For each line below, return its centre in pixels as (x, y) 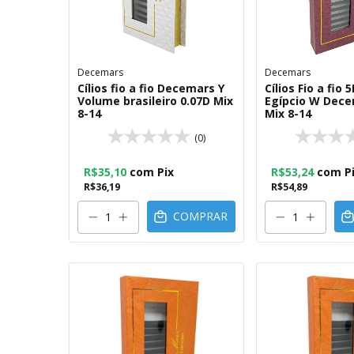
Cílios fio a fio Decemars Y (151, 88)
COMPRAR (201, 217)
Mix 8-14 (288, 113)
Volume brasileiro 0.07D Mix (155, 101)
